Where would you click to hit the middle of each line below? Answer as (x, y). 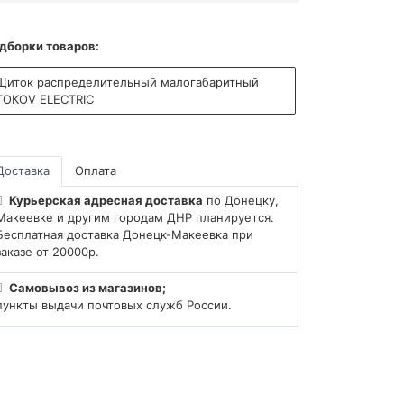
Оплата (96, 171)
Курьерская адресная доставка (106, 201)
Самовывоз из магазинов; (88, 287)
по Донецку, (241, 201)
